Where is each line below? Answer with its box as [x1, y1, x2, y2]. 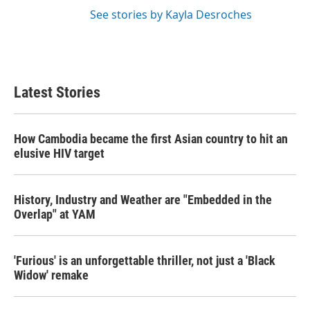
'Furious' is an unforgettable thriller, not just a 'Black [14, 253, 275, 268]
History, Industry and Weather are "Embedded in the [14, 192, 272, 207]
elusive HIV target [14, 145, 104, 161]
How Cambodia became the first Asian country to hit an [14, 131, 288, 146]
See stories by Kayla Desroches [90, 6, 252, 22]
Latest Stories [14, 83, 100, 101]
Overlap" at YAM [14, 206, 95, 221]
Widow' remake [14, 267, 89, 282]
